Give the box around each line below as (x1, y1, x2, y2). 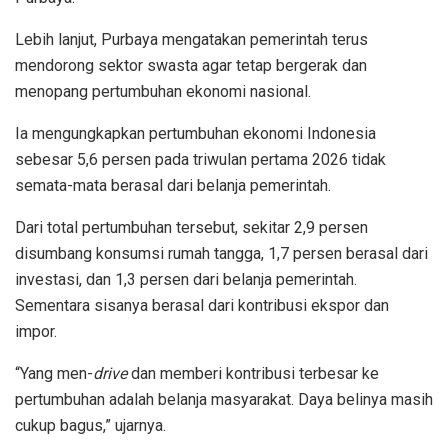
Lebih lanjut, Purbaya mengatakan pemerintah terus (15, 29, 368, 49)
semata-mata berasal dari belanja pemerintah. (15, 175, 331, 195)
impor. (15, 321, 57, 341)
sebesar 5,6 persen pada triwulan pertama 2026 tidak (15, 149, 386, 169)
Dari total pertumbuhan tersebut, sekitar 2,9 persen (15, 217, 368, 237)
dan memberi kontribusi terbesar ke (127, 363, 379, 383)
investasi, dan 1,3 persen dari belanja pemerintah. (15, 269, 357, 289)
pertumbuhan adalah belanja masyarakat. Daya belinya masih (15, 389, 433, 409)
